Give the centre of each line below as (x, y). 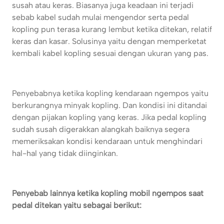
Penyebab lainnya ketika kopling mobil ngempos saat (108, 193)
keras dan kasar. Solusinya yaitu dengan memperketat (109, 41)
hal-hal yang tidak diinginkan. (65, 153)
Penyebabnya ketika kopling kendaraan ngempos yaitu (110, 93)
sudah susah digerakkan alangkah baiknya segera (101, 129)
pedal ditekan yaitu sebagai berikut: (77, 205)
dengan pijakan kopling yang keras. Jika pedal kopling (109, 117)
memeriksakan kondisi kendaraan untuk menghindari (107, 141)
